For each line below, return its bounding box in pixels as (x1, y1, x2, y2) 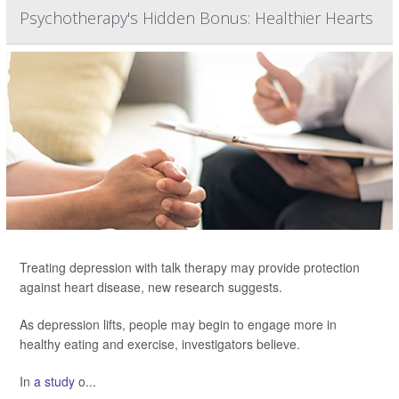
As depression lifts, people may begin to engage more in (20, 315, 337, 334)
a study (34, 372, 75, 391)
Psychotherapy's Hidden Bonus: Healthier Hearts (20, 7, 373, 29)
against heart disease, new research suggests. (20, 278, 282, 297)
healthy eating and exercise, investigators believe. (20, 335, 300, 354)
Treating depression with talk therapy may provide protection (20, 258, 360, 277)
